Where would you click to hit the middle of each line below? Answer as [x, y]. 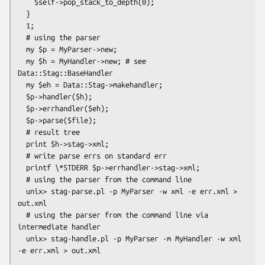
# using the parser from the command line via [22, 214]
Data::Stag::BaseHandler [65, 72]
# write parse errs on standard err [22, 155]
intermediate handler [59, 226]
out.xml [32, 203]
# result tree [22, 132]
